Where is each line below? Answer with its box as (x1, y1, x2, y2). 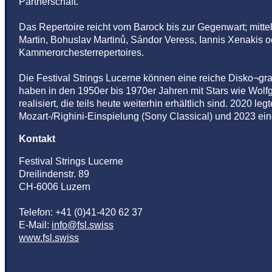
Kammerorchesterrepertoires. (19, 47, 144, 58)
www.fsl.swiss (19, 233, 79, 243)
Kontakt (19, 134, 55, 144)
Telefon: (19, 207, 55, 218)
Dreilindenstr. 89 (19, 169, 89, 180)
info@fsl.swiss (52, 220, 114, 231)
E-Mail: (19, 220, 52, 231)
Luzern (61, 182, 90, 192)
